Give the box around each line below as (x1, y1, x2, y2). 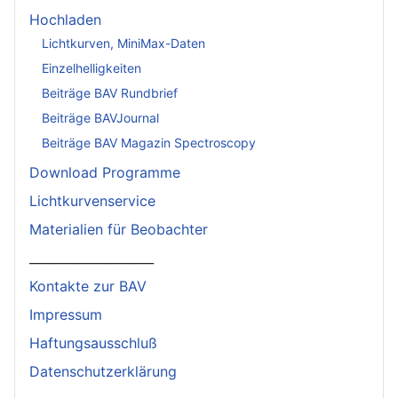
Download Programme (29, 163, 180, 182)
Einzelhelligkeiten (42, 60, 141, 76)
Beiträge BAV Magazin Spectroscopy (42, 134, 256, 150)
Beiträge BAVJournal (42, 109, 159, 125)
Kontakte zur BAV (29, 277, 147, 296)
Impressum (29, 306, 102, 324)
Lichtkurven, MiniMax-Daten (42, 35, 205, 51)
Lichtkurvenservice (29, 192, 155, 211)
